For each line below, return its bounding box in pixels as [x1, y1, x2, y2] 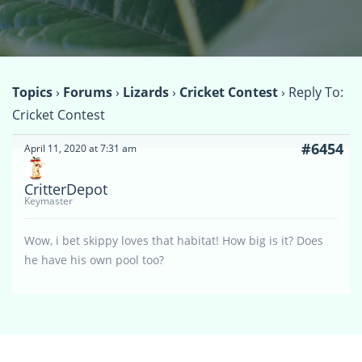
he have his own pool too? [24, 252, 164, 268]
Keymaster [24, 194, 73, 208]
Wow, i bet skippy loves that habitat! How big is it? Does [24, 233, 323, 249]
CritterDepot [24, 179, 107, 200]
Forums [63, 83, 112, 102]
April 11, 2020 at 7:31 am [24, 141, 137, 156]
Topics [12, 83, 53, 102]
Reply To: [288, 83, 343, 102]
